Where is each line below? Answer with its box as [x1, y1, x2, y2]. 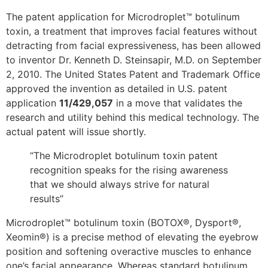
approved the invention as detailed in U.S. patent [6, 83, 227, 95]
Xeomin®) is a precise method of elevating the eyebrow [6, 231, 258, 243]
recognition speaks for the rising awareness [30, 164, 228, 176]
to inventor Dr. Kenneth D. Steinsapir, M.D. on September [6, 54, 261, 66]
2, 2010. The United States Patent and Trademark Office [6, 68, 260, 80]
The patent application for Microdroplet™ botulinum [6, 11, 240, 23]
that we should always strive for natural [30, 178, 209, 190]
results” [30, 193, 63, 205]
